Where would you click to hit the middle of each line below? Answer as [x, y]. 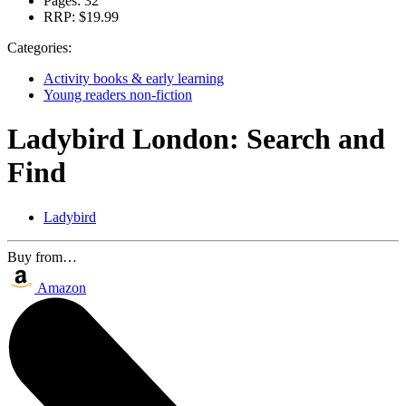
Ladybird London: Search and [196, 139]
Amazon [62, 287]
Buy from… [42, 256]
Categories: [39, 48]
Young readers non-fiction [118, 95]
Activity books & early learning [134, 78]
